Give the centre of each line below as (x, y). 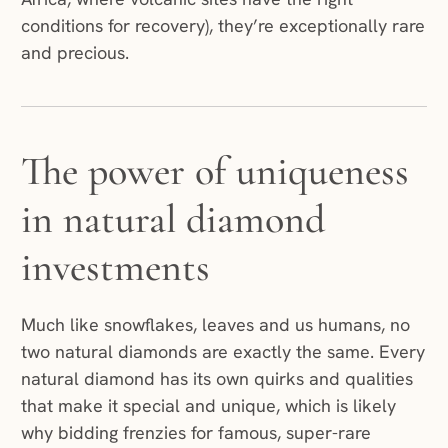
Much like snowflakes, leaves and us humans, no (215, 325)
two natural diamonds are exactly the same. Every (222, 352)
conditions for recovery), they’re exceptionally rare (222, 26)
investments (115, 267)
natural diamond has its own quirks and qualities (216, 379)
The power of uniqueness (214, 171)
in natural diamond (172, 219)
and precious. (74, 53)
